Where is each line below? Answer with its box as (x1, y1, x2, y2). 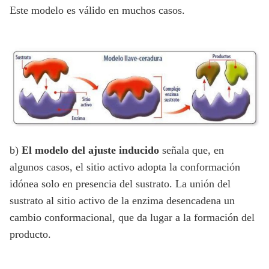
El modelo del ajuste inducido (22, 144, 159, 156)
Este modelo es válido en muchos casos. (10, 4, 185, 17)
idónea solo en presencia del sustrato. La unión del (10, 177, 231, 190)
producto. (10, 228, 51, 240)
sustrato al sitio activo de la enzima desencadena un (10, 194, 235, 207)
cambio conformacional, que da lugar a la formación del (10, 211, 255, 223)
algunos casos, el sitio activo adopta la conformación (10, 160, 240, 173)
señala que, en (159, 144, 224, 156)
